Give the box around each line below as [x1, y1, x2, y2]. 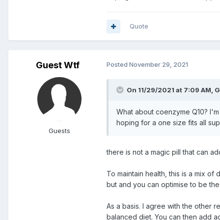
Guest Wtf [35, 60, 80, 71]
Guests [49, 127, 70, 135]
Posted [107, 60, 129, 69]
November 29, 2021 [129, 60, 188, 69]
